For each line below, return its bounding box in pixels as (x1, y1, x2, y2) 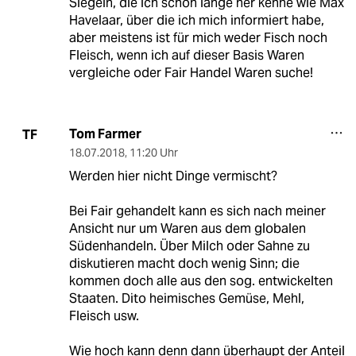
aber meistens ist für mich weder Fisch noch (68, 29, 327, 47)
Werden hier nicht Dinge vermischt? (68, 168, 277, 185)
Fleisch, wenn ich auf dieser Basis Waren (68, 47, 304, 64)
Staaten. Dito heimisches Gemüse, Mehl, (68, 290, 304, 308)
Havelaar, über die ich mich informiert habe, (68, 12, 324, 29)
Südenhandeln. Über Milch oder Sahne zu (68, 238, 310, 255)
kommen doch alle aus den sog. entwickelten (68, 273, 333, 290)
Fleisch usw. (68, 308, 139, 325)
